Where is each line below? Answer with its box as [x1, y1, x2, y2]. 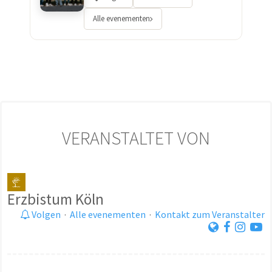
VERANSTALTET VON [62, 126, 210, 150]
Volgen [30, 208, 61, 221]
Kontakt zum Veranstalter [155, 208, 265, 221]
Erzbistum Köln [7, 189, 104, 209]
